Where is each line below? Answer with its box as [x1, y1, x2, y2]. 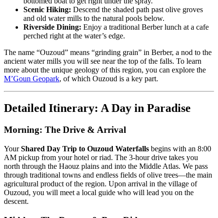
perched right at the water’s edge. [23, 32, 125, 40]
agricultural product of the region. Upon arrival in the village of [4, 179, 197, 188]
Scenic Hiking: [23, 5, 71, 14]
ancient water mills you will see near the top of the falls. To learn [4, 57, 201, 66]
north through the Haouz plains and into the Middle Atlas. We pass [4, 162, 208, 170]
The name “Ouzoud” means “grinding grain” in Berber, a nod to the [4, 48, 212, 57]
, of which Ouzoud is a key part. [59, 74, 158, 83]
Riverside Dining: [23, 23, 81, 32]
